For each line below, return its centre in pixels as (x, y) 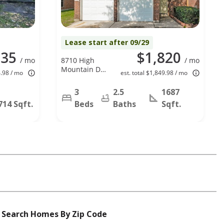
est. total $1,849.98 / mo (154, 72)
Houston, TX (81, 78)
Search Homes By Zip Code (54, 214)
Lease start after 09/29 (107, 42)
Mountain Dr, (83, 69)
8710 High (78, 60)
